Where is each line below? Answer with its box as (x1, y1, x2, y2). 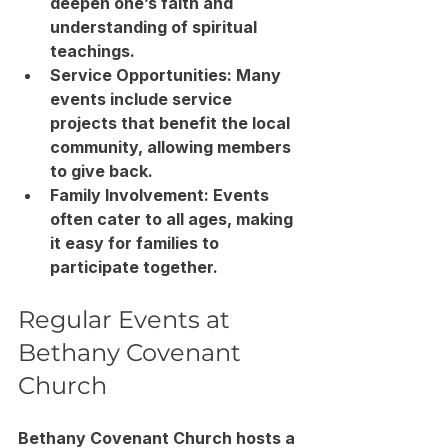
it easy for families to (50, 232, 223, 253)
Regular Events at (18, 304, 236, 334)
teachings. (50, 40, 135, 61)
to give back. (50, 160, 153, 181)
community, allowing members (50, 136, 295, 157)
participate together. (50, 256, 218, 277)
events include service (50, 88, 236, 109)
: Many (227, 64, 285, 85)
